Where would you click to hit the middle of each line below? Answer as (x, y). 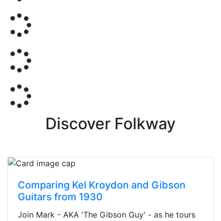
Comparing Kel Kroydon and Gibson (102, 185)
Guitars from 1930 (60, 197)
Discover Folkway (110, 123)
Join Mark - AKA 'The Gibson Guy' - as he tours (107, 214)
